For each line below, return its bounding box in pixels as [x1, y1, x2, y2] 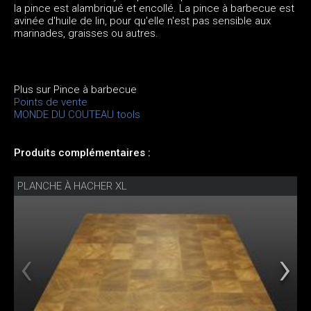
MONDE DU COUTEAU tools [14, 108, 140, 121]
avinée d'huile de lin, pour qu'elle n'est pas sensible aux [14, 14, 271, 27]
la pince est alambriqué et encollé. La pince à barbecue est [14, 1, 294, 15]
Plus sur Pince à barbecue [14, 83, 137, 96]
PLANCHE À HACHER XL [17, 179, 127, 192]
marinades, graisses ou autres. [14, 26, 158, 40]
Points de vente [14, 95, 87, 108]
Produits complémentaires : [14, 146, 151, 159]
